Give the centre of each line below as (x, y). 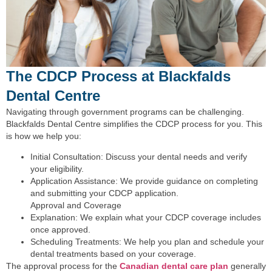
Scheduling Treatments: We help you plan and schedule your (147, 242)
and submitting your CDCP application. (104, 193)
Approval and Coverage (76, 206)
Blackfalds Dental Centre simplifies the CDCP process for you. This (134, 124)
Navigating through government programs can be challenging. (125, 111)
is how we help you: (44, 136)
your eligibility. (57, 169)
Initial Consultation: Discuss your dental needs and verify (139, 157)
